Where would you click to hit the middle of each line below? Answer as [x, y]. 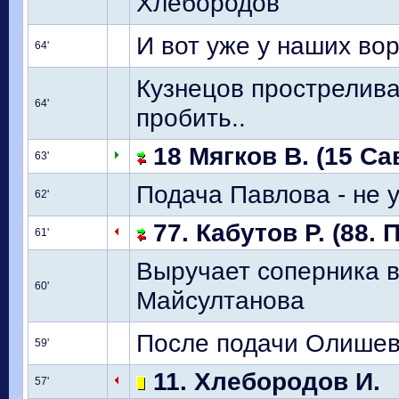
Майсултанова [220, 300]
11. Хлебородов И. [263, 381]
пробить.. [191, 118]
